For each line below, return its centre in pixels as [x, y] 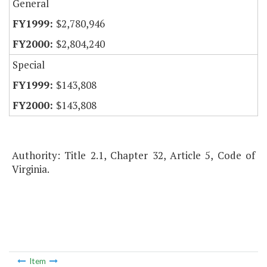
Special [29, 65]
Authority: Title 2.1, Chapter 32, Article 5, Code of [133, 156]
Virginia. [31, 169]
